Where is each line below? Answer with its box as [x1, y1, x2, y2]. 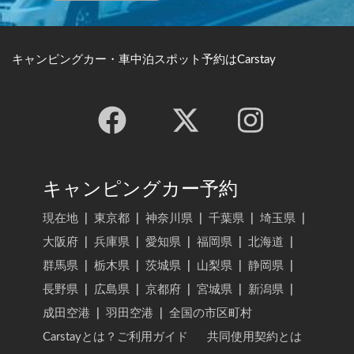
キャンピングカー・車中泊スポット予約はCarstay [12, 53, 276, 66]
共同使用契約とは [207, 330, 302, 343]
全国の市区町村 [169, 307, 252, 319]
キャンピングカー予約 [43, 179, 238, 199]
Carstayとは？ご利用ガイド [43, 330, 188, 343]
